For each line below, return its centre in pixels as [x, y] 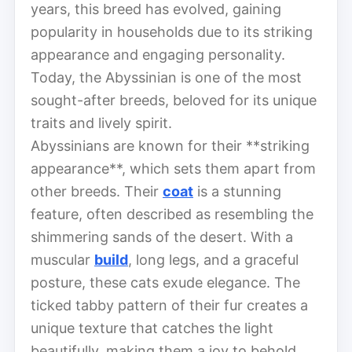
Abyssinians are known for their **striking [170, 145]
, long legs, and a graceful [213, 259]
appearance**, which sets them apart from [173, 168]
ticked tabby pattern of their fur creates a [169, 305]
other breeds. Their [97, 191]
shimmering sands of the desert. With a [162, 236]
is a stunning [237, 191]
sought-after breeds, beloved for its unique [174, 100]
